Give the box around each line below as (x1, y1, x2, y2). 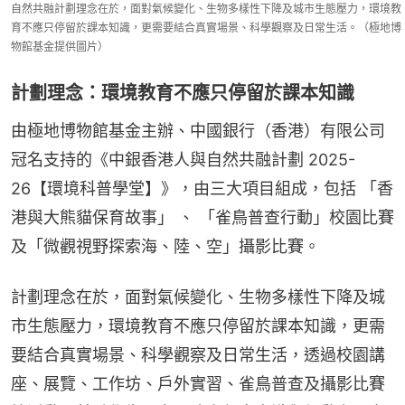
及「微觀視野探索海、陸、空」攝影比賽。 (11, 236, 320, 256)
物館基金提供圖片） (11, 39, 108, 53)
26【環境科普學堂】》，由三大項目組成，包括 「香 (11, 178, 393, 198)
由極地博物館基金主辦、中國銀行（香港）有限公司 (11, 120, 385, 140)
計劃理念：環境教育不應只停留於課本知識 (11, 81, 354, 104)
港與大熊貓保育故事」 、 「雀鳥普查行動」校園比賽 (11, 207, 394, 227)
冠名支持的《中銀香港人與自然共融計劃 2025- (11, 149, 355, 169)
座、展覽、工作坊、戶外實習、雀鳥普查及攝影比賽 (11, 373, 385, 393)
